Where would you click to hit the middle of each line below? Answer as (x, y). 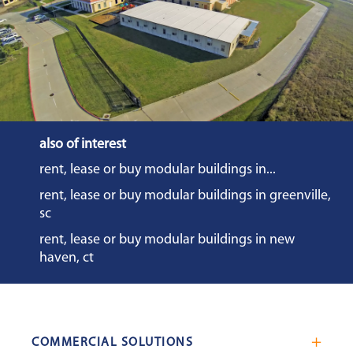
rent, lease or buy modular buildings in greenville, (185, 196)
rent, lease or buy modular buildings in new (167, 240)
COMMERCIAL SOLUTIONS (112, 343)
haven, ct (67, 258)
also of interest (83, 145)
